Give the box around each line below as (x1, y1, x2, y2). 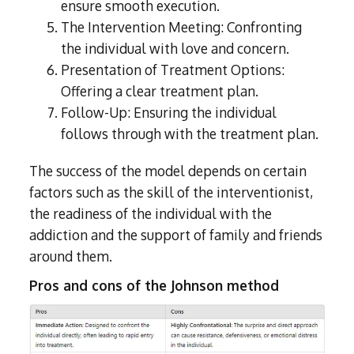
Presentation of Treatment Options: (61, 61, 285, 79)
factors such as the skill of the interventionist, (29, 183, 314, 201)
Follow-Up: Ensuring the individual (61, 104, 277, 122)
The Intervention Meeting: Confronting (61, 18, 303, 36)
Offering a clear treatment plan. (61, 82, 259, 100)
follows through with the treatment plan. (61, 125, 319, 143)
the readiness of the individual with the (29, 205, 273, 223)
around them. (29, 247, 113, 265)
